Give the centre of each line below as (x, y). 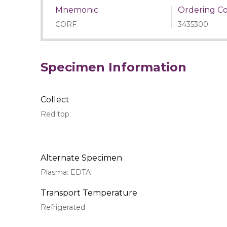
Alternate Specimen (81, 158)
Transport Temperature (89, 193)
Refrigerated (63, 207)
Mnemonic (77, 10)
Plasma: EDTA (65, 173)
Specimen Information (113, 67)
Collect (55, 100)
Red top (55, 114)
